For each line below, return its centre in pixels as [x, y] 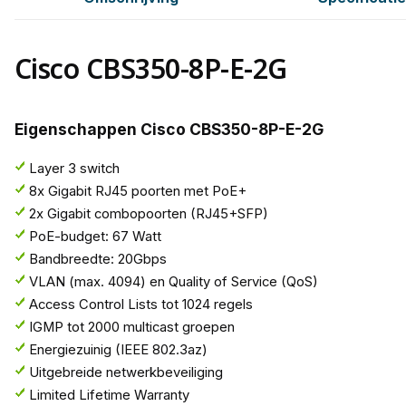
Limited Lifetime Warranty [109, 396]
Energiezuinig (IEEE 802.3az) [118, 350]
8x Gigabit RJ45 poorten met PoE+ [137, 192]
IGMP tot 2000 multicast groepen [131, 328]
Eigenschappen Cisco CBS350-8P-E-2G [169, 129]
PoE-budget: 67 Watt [95, 237]
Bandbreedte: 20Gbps [97, 260]
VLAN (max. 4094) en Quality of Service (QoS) [173, 282]
